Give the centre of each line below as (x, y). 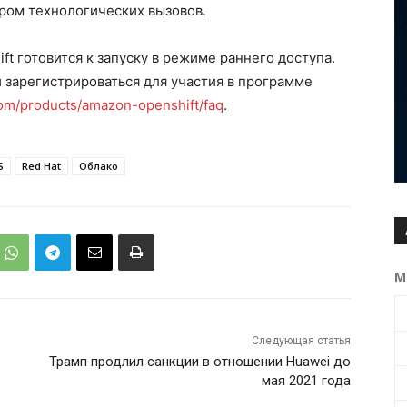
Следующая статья (301, 341)
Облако (99, 166)
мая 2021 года (306, 381)
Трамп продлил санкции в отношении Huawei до (199, 362)
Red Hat (41, 166)
